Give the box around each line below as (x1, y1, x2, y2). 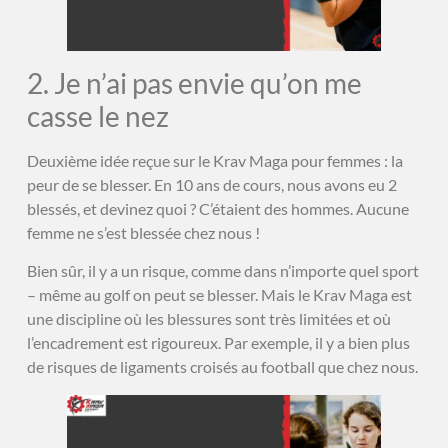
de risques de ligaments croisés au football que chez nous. (26, 357, 418, 377)
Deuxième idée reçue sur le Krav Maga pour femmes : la (26, 150, 403, 170)
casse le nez (26, 98, 169, 133)
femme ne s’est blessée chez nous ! (26, 222, 260, 242)
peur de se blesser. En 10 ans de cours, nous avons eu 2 (26, 174, 397, 194)
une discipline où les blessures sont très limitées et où (26, 309, 391, 329)
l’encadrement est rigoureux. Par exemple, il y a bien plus (26, 333, 410, 353)
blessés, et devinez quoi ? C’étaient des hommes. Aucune (26, 198, 409, 218)
